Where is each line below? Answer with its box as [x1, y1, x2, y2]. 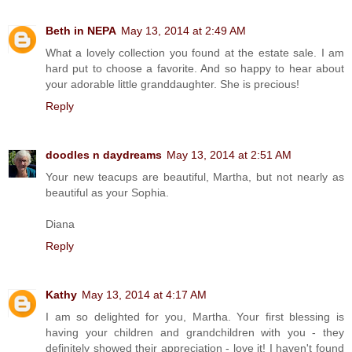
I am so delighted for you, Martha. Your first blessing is [46, 310, 344, 323]
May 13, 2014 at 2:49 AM [121, 24, 246, 38]
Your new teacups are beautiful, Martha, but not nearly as [46, 170, 344, 183]
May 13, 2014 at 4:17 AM [82, 288, 207, 301]
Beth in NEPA [46, 24, 116, 38]
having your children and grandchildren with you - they [46, 325, 344, 339]
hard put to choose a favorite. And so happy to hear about [46, 62, 344, 75]
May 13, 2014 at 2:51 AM [167, 148, 291, 161]
